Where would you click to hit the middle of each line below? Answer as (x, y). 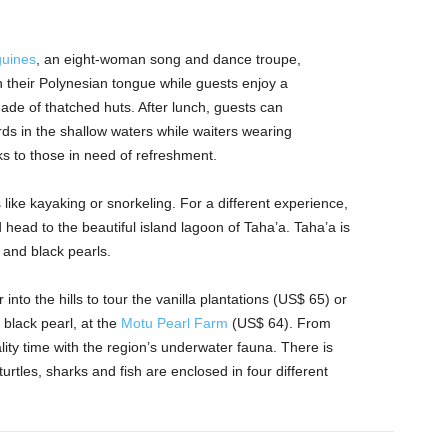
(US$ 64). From (279, 323)
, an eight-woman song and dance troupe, (168, 59)
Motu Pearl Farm (174, 323)
